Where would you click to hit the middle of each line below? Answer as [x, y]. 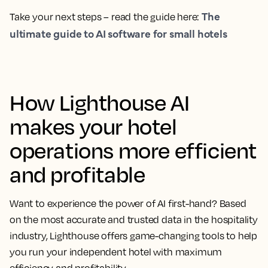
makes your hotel [93, 126]
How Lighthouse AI [100, 102]
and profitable [77, 174]
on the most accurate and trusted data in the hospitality [134, 220]
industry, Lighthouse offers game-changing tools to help [134, 236]
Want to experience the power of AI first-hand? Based [128, 204]
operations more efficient [133, 150]
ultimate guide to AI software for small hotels [118, 33]
